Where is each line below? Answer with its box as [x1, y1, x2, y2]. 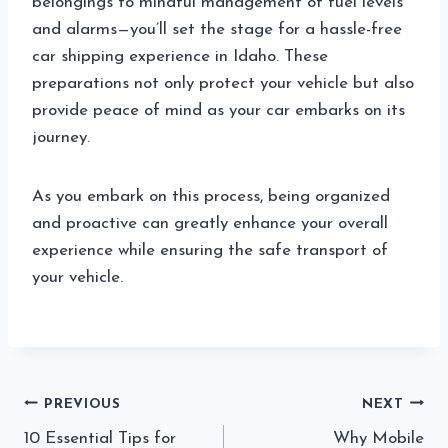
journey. [32, 129, 90, 147]
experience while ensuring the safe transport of [32, 242, 388, 260]
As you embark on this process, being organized [32, 188, 390, 206]
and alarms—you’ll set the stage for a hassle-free [32, 21, 402, 39]
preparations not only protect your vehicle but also [32, 75, 414, 93]
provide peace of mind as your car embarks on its [32, 102, 405, 120]
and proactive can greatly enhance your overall [32, 215, 388, 233]
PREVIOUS [44, 397, 121, 411]
